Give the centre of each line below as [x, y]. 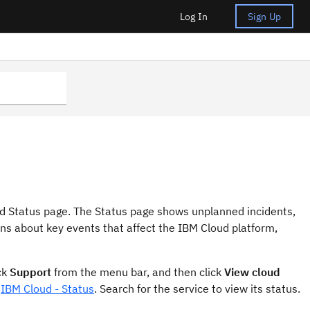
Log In [193, 16]
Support [30, 272]
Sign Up [264, 16]
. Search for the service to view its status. [197, 289]
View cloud [252, 272]
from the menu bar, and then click [138, 272]
